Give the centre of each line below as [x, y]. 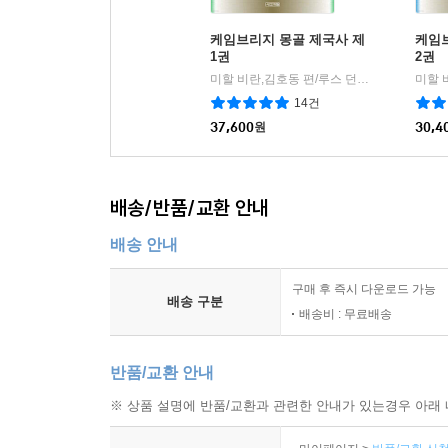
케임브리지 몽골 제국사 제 [287, 39]
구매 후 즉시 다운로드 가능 [364, 288]
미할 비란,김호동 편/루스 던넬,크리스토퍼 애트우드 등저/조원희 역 [363, 78]
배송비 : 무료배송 [345, 313]
